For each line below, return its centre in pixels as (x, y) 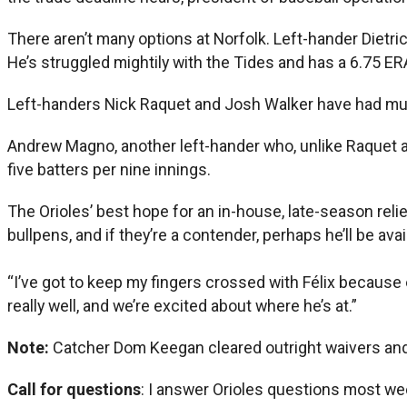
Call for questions (74, 390)
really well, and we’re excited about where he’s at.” (182, 306)
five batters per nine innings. (109, 170)
